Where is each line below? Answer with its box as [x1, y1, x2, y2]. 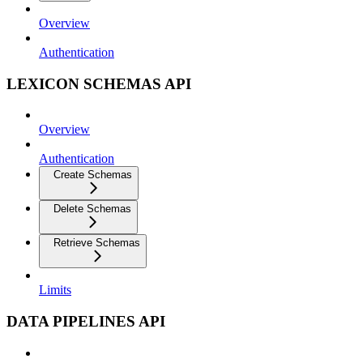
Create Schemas [53, 169, 132, 181]
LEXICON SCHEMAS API [6, 75, 191, 92]
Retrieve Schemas [53, 237, 140, 250]
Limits [39, 283, 71, 297]
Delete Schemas [53, 203, 131, 216]
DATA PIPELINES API [6, 313, 165, 331]
